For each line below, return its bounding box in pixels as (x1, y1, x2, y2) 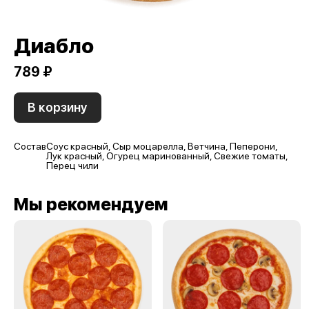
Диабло (14, 33, 94, 58)
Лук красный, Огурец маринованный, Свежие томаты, (46, 150, 288, 161)
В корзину (28, 100, 88, 114)
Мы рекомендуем (14, 194, 168, 215)
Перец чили (46, 160, 101, 171)
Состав (14, 141, 46, 152)
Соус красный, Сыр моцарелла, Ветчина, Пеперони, (46, 141, 277, 152)
